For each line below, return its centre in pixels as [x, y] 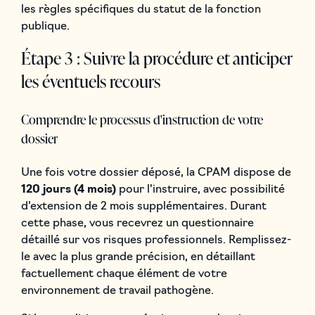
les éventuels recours [90, 81]
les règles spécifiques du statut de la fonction [141, 9]
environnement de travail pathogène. [117, 291]
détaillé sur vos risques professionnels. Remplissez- [156, 240]
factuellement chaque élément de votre [124, 274]
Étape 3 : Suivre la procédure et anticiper [156, 58]
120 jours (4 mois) [68, 189]
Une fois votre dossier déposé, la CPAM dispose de [156, 173]
